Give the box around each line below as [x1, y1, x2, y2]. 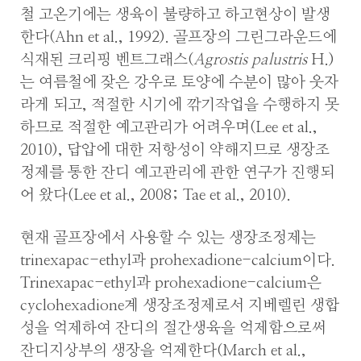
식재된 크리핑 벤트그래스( [20, 52, 193, 68]
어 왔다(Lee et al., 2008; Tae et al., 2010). [20, 187, 291, 203]
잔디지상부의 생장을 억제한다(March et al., [20, 342, 306, 359]
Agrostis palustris [193, 52, 307, 68]
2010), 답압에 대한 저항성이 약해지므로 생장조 [20, 142, 330, 158]
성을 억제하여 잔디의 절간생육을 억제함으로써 [20, 320, 326, 336]
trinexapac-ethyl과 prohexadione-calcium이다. [20, 252, 335, 268]
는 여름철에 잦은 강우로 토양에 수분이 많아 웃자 [20, 74, 338, 90]
